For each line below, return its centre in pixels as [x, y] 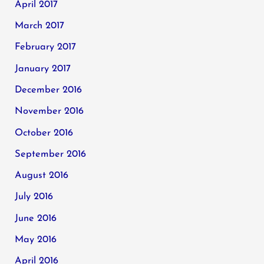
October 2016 [44, 133]
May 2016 [36, 240]
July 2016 [34, 197]
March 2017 [40, 26]
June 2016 [36, 218]
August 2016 [42, 176]
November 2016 [49, 112]
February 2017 [46, 47]
